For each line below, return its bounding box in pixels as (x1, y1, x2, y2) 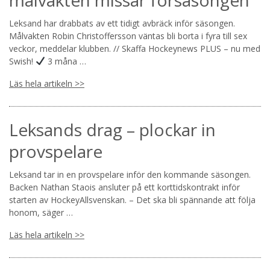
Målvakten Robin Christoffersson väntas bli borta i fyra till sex (9, 30, 247, 42)
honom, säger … (9, 206, 73, 218)
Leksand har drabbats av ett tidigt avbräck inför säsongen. (9, 17, 235, 29)
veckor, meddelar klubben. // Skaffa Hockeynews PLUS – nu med (9, 42, 260, 54)
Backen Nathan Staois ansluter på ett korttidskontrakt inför (9, 181, 240, 193)
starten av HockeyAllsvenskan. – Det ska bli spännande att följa (9, 193, 256, 206)
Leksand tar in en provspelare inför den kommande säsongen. (9, 168, 251, 180)
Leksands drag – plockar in (9, 118, 216, 141)
